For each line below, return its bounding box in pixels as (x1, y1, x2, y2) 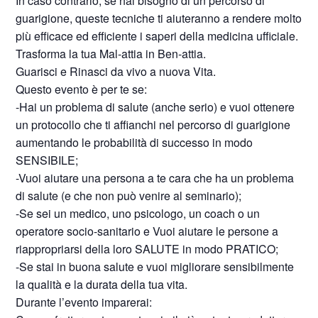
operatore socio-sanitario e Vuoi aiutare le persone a (16, 223, 279, 239)
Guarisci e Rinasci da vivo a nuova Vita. (16, 63, 216, 79)
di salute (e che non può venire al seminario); (16, 187, 242, 204)
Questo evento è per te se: (16, 81, 148, 97)
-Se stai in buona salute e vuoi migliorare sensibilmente (16, 258, 295, 275)
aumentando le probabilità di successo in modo (16, 134, 253, 150)
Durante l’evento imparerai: (16, 294, 153, 310)
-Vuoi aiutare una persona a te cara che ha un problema (16, 170, 295, 186)
